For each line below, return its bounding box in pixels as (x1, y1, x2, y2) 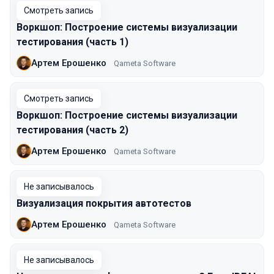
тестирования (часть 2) (17, 124, 128, 136)
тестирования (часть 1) (17, 36, 128, 48)
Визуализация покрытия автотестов (17, 198, 191, 209)
